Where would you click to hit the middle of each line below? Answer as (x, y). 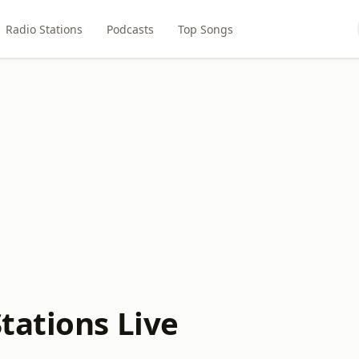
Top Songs (205, 29)
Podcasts (130, 29)
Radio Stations (44, 29)
